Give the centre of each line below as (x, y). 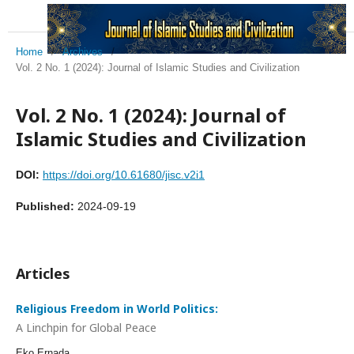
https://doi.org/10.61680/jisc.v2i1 (124, 175)
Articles (43, 273)
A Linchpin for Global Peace (86, 327)
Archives (83, 52)
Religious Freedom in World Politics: (117, 309)
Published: (47, 206)
